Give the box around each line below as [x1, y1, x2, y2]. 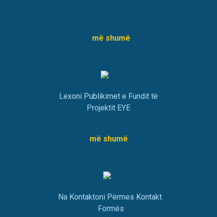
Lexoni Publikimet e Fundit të [59, 92, 158, 101]
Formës [98, 204, 124, 214]
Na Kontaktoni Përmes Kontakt [58, 192, 164, 202]
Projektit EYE [87, 103, 130, 113]
